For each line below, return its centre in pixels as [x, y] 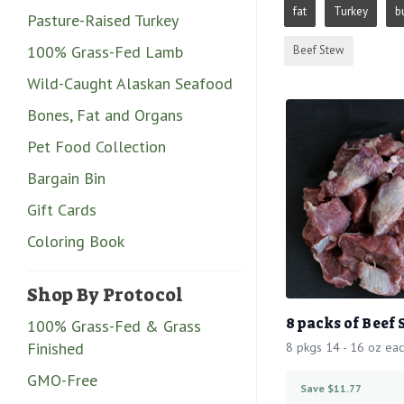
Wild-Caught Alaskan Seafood [130, 83]
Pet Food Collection [96, 146]
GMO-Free [62, 380]
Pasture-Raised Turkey [103, 20]
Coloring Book [76, 241]
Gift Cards [62, 209]
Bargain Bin [66, 178]
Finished [55, 348]
